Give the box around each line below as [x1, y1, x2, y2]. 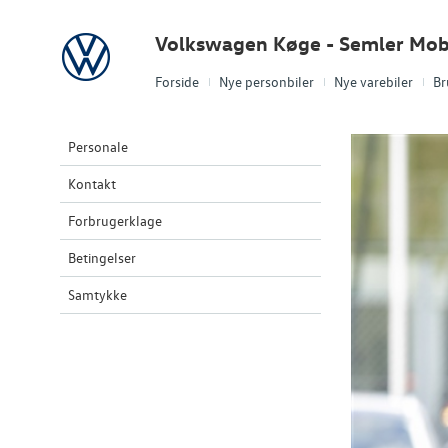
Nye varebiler [334, 72, 413, 91]
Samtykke [68, 285, 127, 304]
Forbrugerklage [68, 211, 162, 230]
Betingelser [68, 248, 136, 267]
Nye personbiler [219, 72, 314, 91]
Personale [68, 137, 128, 156]
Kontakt [68, 174, 116, 193]
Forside [155, 72, 199, 91]
